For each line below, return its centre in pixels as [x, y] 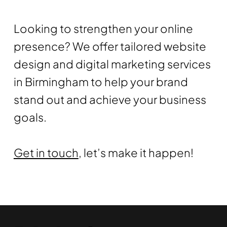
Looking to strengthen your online [103, 28]
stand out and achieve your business [110, 99]
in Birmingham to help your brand [101, 81]
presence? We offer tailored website [110, 46]
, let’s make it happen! [136, 152]
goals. [30, 117]
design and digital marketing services [112, 64]
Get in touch [46, 152]
